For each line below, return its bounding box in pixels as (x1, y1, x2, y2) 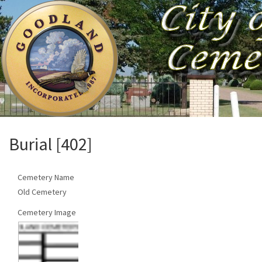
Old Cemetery (18, 187, 67, 197)
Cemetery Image (18, 207, 76, 218)
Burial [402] (9, 133, 92, 155)
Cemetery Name (18, 172, 74, 182)
